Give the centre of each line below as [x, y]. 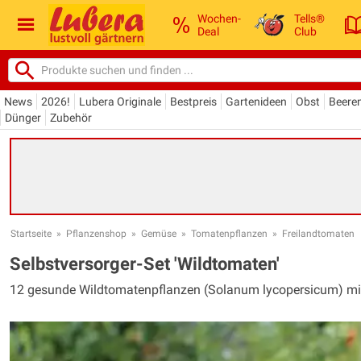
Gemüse [159, 233]
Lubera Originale [120, 101]
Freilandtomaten [318, 233]
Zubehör [71, 117]
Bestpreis [193, 101]
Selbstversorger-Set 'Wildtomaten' [145, 263]
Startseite [31, 233]
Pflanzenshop [96, 233]
